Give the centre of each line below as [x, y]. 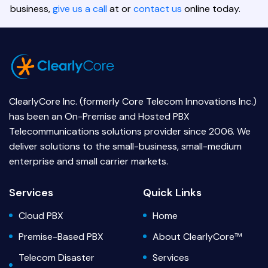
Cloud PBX [41, 215]
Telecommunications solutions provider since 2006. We [130, 131]
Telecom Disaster [57, 257]
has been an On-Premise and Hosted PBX [99, 116]
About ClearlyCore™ [197, 236]
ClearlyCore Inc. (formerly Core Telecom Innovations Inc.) [133, 101]
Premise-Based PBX [61, 236]
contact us [158, 9]
